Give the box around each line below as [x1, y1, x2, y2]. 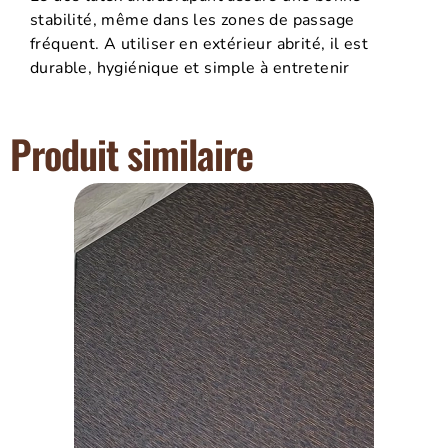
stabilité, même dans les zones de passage [30, 8, 355, 31]
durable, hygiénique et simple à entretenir [30, 56, 350, 79]
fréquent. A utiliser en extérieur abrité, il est [30, 32, 369, 55]
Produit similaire [10, 124, 253, 183]
